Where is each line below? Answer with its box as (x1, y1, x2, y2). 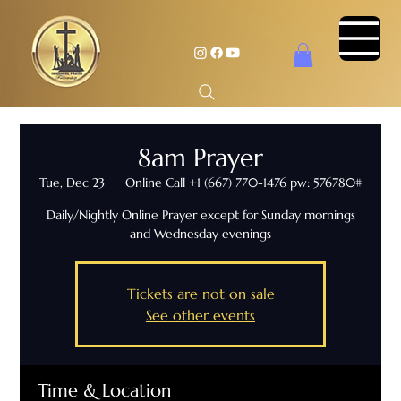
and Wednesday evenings (130, 226, 271, 243)
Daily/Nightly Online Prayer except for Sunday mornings (46, 207, 355, 224)
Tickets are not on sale (126, 285, 275, 303)
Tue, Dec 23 (39, 175, 105, 192)
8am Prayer (138, 142, 263, 175)
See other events (146, 306, 255, 325)
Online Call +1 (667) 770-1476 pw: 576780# (125, 175, 362, 192)
